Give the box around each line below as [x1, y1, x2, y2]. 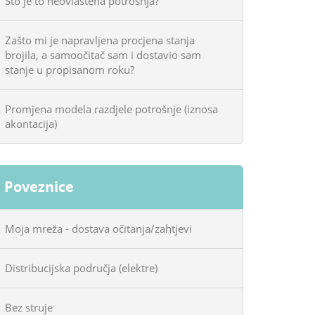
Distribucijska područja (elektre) [5, 261, 157, 275]
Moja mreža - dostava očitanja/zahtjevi [5, 221, 192, 236]
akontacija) [5, 117, 57, 131]
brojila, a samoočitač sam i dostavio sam [5, 48, 201, 62]
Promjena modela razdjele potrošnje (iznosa [5, 102, 218, 116]
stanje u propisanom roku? [5, 63, 134, 77]
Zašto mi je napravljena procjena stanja [5, 33, 195, 47]
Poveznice [4, 177, 74, 196]
